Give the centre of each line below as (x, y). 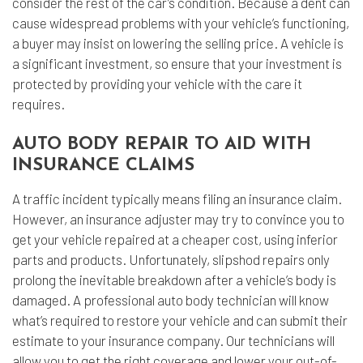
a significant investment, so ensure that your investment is (177, 64)
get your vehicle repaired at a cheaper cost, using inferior (175, 239)
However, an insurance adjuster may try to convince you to (178, 219)
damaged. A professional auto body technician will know (171, 300)
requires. (38, 104)
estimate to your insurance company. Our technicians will (173, 341)
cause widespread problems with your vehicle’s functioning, (181, 23)
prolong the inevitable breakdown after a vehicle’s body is (174, 280)
